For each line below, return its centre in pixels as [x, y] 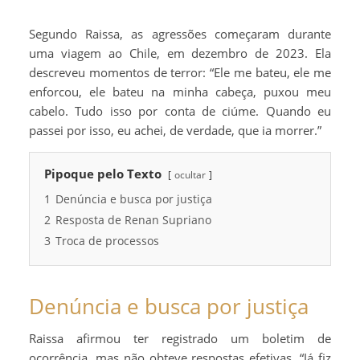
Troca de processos [107, 241]
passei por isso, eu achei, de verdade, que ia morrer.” [175, 130]
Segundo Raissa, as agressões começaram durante [180, 33]
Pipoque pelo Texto [103, 173]
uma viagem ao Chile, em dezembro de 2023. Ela [180, 53]
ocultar [190, 174]
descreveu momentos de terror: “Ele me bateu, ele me [180, 72]
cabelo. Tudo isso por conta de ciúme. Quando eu [180, 110]
